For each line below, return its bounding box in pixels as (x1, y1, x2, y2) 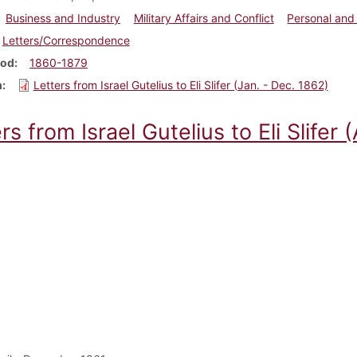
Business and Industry (5, 10, 120, 25)
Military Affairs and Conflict (133, 10, 274, 25)
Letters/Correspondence (2, 33, 130, 47)
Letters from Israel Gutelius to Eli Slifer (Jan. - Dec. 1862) (33, 77, 328, 92)
